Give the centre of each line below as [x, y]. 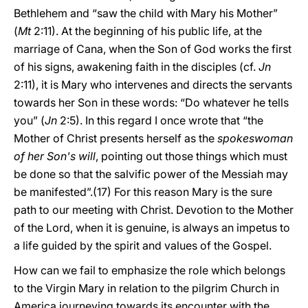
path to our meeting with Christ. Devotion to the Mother [154, 210]
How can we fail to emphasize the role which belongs [150, 270]
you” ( [29, 120]
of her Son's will [55, 156]
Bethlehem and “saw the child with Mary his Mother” [146, 13]
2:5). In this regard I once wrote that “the [162, 120]
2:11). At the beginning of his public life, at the [146, 31]
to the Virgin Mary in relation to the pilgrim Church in [146, 288]
